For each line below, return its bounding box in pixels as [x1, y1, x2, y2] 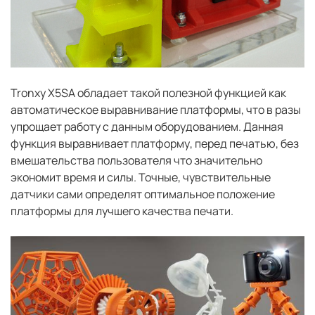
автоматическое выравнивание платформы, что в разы [11, 101, 301, 117]
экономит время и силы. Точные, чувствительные [11, 169, 271, 185]
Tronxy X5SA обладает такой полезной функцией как [11, 84, 286, 101]
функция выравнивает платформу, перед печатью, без [11, 135, 299, 151]
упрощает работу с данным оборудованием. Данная [11, 118, 283, 134]
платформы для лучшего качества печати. [11, 202, 233, 219]
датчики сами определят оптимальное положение [11, 186, 275, 202]
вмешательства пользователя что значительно [11, 152, 262, 168]
